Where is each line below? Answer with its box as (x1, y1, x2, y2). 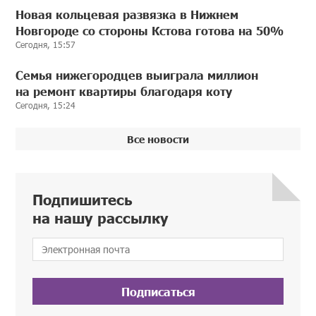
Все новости (127, 133, 189, 146)
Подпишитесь (32, 190, 133, 209)
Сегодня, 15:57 (16, 39, 76, 51)
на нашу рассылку (32, 208, 169, 227)
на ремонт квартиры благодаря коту (16, 84, 233, 99)
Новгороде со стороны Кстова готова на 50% (16, 23, 284, 38)
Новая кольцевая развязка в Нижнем (16, 7, 239, 22)
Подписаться (121, 284, 195, 299)
